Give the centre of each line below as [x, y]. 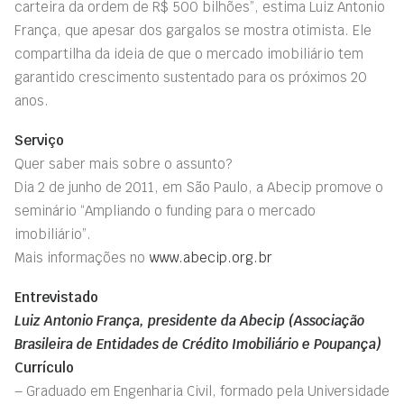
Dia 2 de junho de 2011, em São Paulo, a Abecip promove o [199, 187]
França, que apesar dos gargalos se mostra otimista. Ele [193, 30]
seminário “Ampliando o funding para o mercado [165, 211]
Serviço [39, 140]
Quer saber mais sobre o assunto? [123, 164]
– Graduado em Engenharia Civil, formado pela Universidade [202, 391]
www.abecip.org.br [211, 257]
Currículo [44, 367]
